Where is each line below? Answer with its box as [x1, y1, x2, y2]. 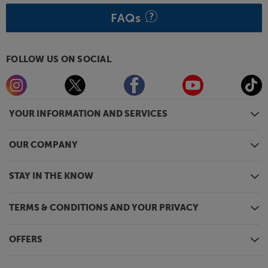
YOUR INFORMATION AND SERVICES [9, 109, 167, 119]
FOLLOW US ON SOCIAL [6, 54, 111, 64]
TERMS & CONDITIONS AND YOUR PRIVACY [9, 203, 199, 213]
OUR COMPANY [9, 141, 78, 150]
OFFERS [9, 235, 42, 245]
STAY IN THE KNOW [9, 172, 93, 181]
